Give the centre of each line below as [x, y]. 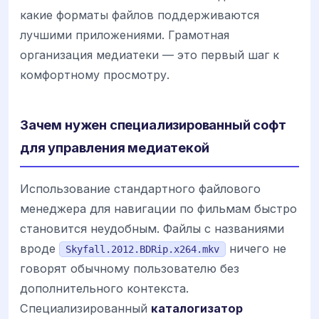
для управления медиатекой [115, 148]
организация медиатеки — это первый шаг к [150, 55]
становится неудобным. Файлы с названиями [152, 229]
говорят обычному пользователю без [130, 269]
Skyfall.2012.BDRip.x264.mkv [142, 250]
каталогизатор [197, 309]
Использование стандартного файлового [140, 189]
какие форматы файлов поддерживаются [140, 15]
